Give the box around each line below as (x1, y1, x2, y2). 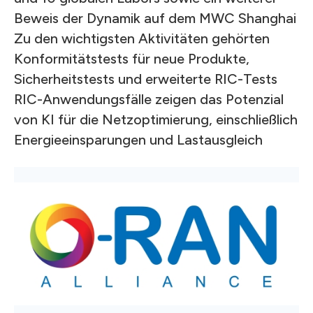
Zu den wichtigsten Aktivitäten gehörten (14, 30, 270, 47)
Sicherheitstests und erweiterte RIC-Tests (14, 71, 277, 87)
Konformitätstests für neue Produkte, (14, 50, 249, 67)
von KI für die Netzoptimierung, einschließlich (14, 111, 298, 128)
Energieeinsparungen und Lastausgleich (14, 131, 263, 148)
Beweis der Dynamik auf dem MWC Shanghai (14, 10, 296, 27)
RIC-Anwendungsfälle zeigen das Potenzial (14, 91, 284, 108)
